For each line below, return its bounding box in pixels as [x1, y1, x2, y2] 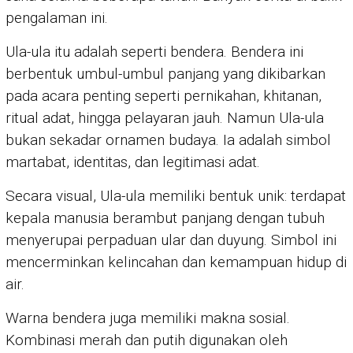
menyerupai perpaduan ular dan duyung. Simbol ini [6, 231, 336, 250]
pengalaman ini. [6, 9, 108, 28]
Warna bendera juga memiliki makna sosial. [6, 309, 290, 328]
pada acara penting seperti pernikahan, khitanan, [6, 87, 321, 106]
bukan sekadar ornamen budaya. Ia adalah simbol [6, 131, 331, 150]
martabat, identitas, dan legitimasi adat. [6, 153, 260, 172]
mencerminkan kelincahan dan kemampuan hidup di [6, 253, 347, 272]
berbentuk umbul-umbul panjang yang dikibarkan [6, 65, 325, 84]
